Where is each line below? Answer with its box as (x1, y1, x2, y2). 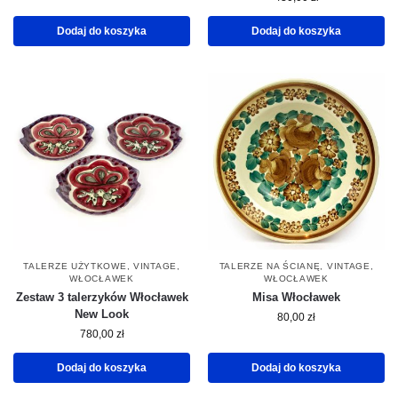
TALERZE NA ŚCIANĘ (219, 261, 321, 272)
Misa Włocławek (252, 291, 340, 305)
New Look (75, 307, 129, 322)
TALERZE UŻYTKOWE (23, 261, 127, 272)
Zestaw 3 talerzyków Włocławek (15, 291, 188, 305)
